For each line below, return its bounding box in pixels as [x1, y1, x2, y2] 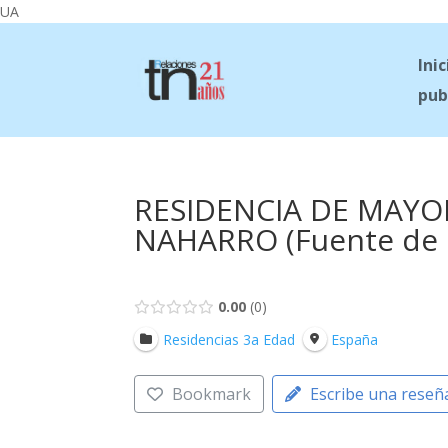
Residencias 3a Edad [162, 329, 295, 349]
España [331, 329, 379, 349]
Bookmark [172, 383, 252, 405]
